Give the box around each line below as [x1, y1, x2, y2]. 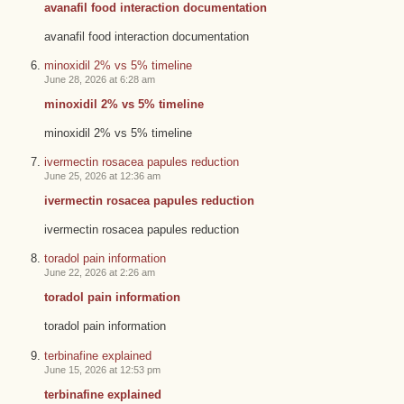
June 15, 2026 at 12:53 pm [43, 363, 161, 375]
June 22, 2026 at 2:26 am [43, 267, 155, 279]
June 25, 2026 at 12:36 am [43, 170, 161, 182]
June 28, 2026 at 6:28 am [43, 74, 155, 86]
